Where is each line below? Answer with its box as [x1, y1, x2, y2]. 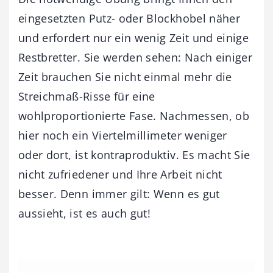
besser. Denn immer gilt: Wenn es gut [18, 186, 220, 201]
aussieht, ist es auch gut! [18, 205, 151, 221]
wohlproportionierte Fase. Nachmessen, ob [18, 108, 250, 123]
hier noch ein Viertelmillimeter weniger [18, 127, 227, 143]
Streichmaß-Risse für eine [18, 88, 155, 104]
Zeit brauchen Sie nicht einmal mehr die [18, 69, 232, 84]
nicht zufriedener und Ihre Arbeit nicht [18, 166, 222, 182]
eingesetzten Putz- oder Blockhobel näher [18, 10, 241, 26]
